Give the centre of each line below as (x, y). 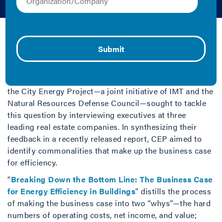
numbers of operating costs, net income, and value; (102, 215)
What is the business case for (62, 55)
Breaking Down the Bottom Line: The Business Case (112, 179)
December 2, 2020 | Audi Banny (65, 38)
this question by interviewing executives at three (97, 115)
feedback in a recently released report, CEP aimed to (105, 139)
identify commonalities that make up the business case (110, 150)
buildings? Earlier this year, (58, 79)
